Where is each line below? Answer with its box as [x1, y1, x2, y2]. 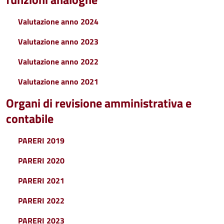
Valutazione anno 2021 [18, 75, 98, 87]
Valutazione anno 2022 [18, 55, 98, 67]
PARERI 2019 [18, 134, 64, 146]
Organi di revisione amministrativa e [6, 94, 191, 112]
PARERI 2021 [18, 174, 64, 186]
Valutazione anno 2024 [18, 15, 98, 27]
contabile [6, 109, 53, 127]
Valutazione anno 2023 [18, 35, 98, 47]
